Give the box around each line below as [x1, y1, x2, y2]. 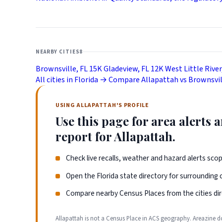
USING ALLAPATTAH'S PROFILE [55, 101, 149, 110]
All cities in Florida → [36, 74, 107, 85]
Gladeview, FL [104, 63, 149, 74]
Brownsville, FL [36, 63, 88, 74]
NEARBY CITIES [36, 48, 80, 55]
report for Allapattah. [55, 128, 175, 144]
